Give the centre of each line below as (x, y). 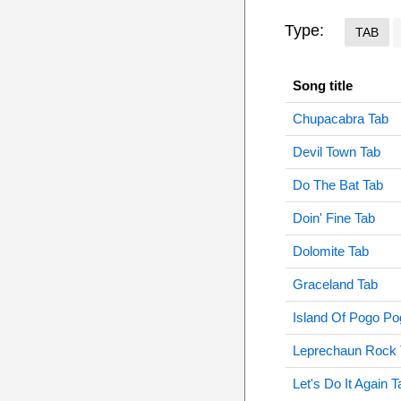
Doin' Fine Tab (333, 218)
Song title (322, 85)
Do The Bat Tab (337, 185)
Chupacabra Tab (340, 119)
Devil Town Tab (336, 152)
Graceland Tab (335, 284)
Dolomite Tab (330, 251)
